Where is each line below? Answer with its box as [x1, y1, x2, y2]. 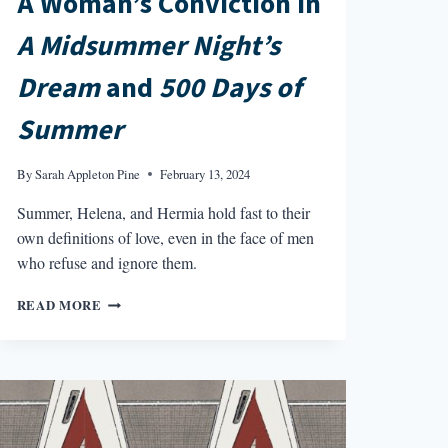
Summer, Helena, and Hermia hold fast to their [16, 202, 310, 224]
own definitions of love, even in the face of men [16, 227, 314, 249]
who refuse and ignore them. [16, 252, 197, 274]
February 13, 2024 [159, 165, 250, 184]
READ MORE [16, 296, 102, 315]
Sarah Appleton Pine [34, 165, 140, 184]
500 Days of [158, 68, 302, 109]
